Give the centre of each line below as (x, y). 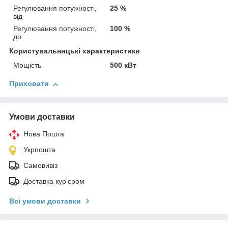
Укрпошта (39, 150)
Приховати (29, 84)
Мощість (27, 65)
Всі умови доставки (45, 201)
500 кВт (123, 65)
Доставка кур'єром (54, 181)
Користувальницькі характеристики (75, 51)
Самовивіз (40, 166)
